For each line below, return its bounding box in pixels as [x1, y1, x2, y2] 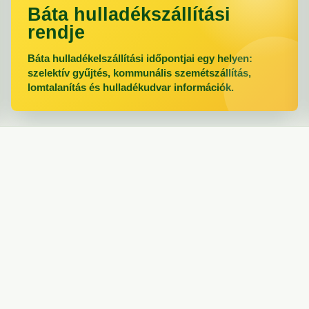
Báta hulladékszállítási [28, 4, 230, 25]
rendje [28, 22, 85, 43]
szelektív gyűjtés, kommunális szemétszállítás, [28, 67, 251, 79]
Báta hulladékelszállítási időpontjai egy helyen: [28, 52, 252, 64]
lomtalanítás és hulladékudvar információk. [28, 81, 234, 93]
